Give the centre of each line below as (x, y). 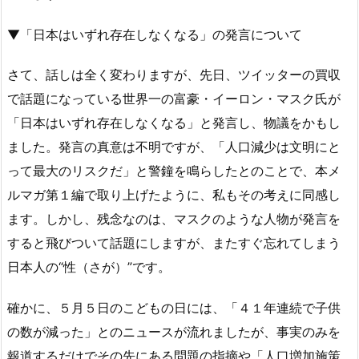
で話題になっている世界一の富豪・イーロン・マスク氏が (174, 99)
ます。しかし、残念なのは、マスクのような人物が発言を (174, 219)
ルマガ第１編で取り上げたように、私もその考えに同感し (174, 195)
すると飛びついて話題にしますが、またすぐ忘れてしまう (174, 243)
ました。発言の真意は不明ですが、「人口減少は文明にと (174, 147)
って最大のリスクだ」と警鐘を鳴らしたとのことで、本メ (174, 171)
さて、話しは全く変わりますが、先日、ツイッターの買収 (174, 75)
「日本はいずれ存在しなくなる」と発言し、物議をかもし (174, 123)
